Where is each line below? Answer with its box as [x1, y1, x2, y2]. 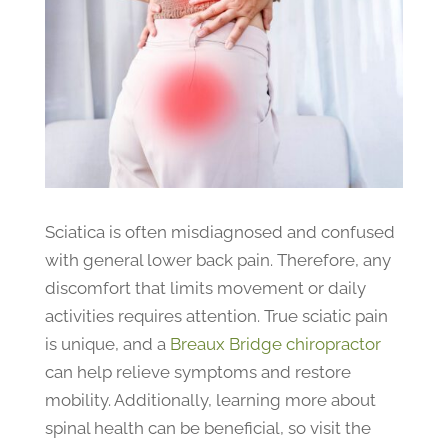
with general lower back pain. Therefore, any [44, 249, 391, 270]
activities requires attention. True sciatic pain [44, 305, 388, 326]
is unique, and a [44, 333, 170, 354]
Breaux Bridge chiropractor [169, 333, 381, 354]
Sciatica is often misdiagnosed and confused [44, 221, 395, 242]
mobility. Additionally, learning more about [44, 389, 376, 410]
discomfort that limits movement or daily [44, 277, 366, 298]
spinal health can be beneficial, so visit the [44, 417, 371, 438]
